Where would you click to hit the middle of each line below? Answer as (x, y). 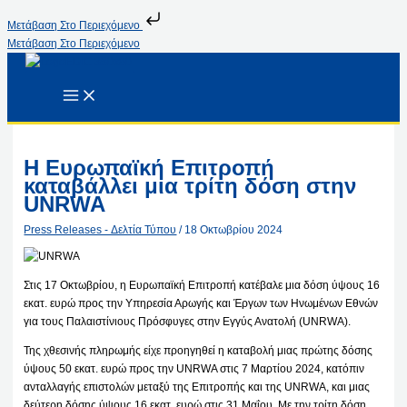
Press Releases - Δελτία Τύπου (100, 229)
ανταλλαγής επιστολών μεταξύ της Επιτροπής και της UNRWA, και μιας (197, 387)
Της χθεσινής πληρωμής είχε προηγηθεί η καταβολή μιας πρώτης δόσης (199, 350)
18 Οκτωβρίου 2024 (234, 229)
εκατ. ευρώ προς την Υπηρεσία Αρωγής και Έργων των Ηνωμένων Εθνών (201, 303)
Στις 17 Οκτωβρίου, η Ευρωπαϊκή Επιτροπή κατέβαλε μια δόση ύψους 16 (202, 285)
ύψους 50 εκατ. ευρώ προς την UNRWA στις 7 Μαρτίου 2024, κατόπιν (194, 368)
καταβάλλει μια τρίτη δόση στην (190, 185)
